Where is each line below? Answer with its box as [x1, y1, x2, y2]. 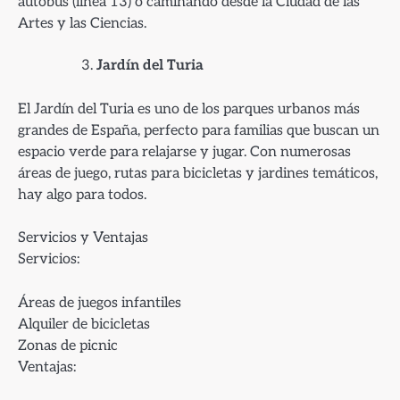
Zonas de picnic [18, 336, 118, 354]
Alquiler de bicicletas [18, 314, 150, 333]
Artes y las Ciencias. [18, 14, 146, 33]
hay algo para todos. [18, 186, 146, 204]
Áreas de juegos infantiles [18, 293, 181, 312]
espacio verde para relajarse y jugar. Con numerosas [18, 143, 351, 162]
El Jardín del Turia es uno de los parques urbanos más [18, 100, 360, 119]
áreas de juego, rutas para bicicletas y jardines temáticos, [18, 164, 378, 183]
